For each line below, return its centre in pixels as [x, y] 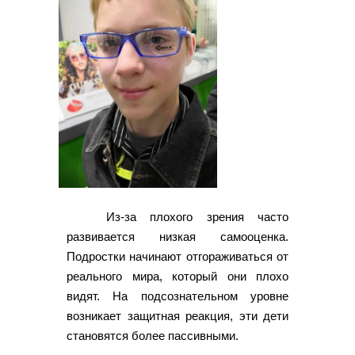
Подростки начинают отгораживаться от [177, 256]
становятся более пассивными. [153, 335]
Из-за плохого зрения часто [197, 216]
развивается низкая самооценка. [177, 236]
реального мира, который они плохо [177, 276]
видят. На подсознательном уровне [177, 296]
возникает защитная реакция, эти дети [177, 315]
